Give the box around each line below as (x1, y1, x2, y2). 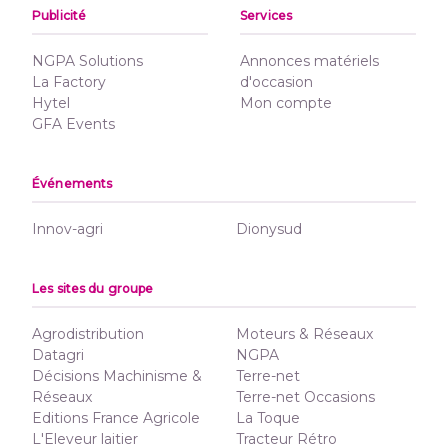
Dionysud (236, 220, 302, 238)
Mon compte (240, 94, 332, 112)
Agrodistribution (32, 325, 144, 343)
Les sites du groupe (32, 281, 154, 296)
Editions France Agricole (32, 409, 200, 427)
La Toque (236, 409, 300, 427)
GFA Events (32, 115, 115, 133)
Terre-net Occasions (236, 388, 375, 406)
